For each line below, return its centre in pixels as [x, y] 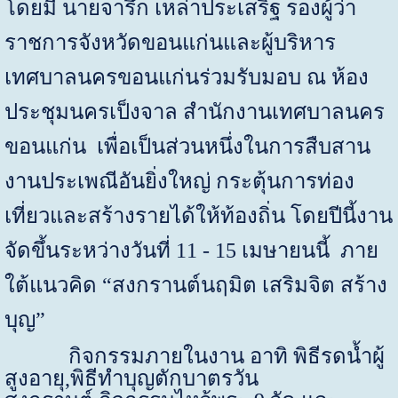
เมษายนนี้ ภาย [307, 250]
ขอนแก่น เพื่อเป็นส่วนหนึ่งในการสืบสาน [187, 146]
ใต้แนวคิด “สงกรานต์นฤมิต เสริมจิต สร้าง [195, 285]
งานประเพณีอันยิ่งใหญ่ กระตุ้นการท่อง [179, 181]
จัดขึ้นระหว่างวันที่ [90, 250]
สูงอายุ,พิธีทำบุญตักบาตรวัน [131, 378]
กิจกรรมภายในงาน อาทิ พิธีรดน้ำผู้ [194, 356]
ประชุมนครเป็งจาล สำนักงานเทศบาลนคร [194, 111]
